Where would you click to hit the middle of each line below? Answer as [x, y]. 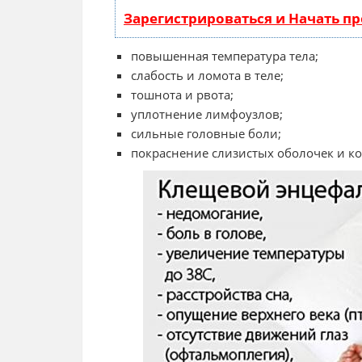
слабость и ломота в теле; [207, 76]
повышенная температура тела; [225, 56]
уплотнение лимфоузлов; [207, 114]
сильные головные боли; [206, 134]
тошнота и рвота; [182, 95]
